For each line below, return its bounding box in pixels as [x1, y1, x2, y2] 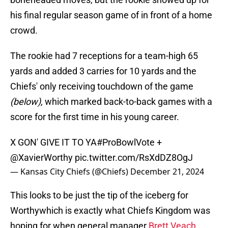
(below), [10, 96, 45, 107]
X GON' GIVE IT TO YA [10, 137, 97, 148]
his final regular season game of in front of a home [10, 10, 212, 21]
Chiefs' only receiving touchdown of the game [10, 81, 193, 92]
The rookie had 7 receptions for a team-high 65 [10, 50, 198, 62]
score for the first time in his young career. [10, 111, 179, 123]
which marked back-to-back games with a [45, 96, 212, 107]
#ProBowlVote [97, 137, 155, 148]
